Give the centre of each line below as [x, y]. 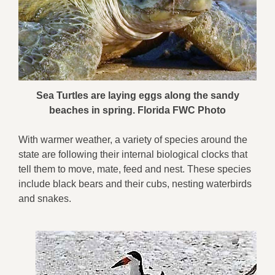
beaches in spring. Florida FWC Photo [137, 110]
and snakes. [45, 199]
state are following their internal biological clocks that [133, 155]
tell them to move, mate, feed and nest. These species [135, 169]
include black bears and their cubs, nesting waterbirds [135, 184]
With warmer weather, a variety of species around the [133, 140]
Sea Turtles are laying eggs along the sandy [137, 96]
